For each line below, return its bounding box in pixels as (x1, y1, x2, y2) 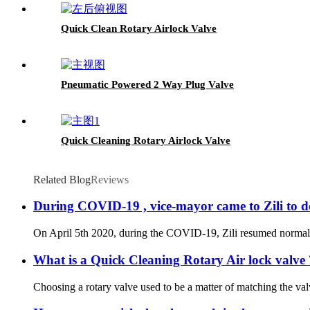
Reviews (91, 173, 129, 185)
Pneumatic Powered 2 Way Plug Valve (61, 78, 234, 90)
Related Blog (33, 173, 91, 185)
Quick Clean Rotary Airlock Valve (61, 22, 217, 34)
